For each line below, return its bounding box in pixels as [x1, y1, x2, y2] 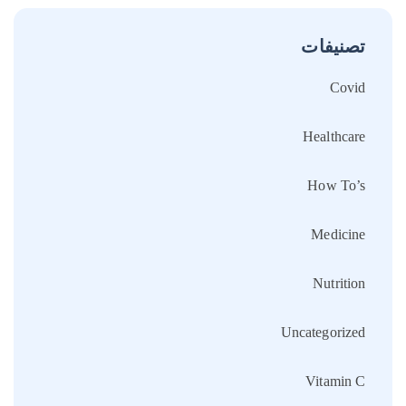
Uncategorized [280, 324, 365, 340]
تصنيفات [301, 35, 365, 56]
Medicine [311, 226, 365, 242]
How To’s [307, 177, 365, 193]
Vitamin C [305, 372, 365, 389]
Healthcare [303, 128, 365, 144]
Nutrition [313, 275, 365, 291]
